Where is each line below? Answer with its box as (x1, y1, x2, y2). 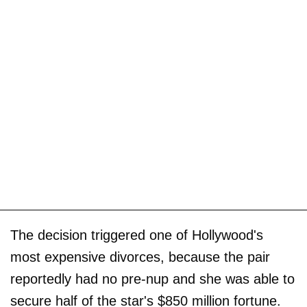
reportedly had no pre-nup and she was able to (10, 271, 295, 286)
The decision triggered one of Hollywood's (10, 227, 263, 243)
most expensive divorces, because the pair (10, 249, 270, 265)
